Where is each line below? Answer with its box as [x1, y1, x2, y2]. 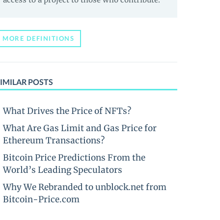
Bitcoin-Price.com [3, 194, 80, 205]
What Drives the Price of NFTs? [3, 106, 131, 116]
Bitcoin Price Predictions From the [3, 152, 145, 163]
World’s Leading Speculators [3, 165, 122, 175]
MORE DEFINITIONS [2, 34, 74, 42]
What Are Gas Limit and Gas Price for [3, 123, 157, 134]
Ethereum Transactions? [3, 135, 105, 146]
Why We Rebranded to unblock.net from [3, 182, 166, 192]
